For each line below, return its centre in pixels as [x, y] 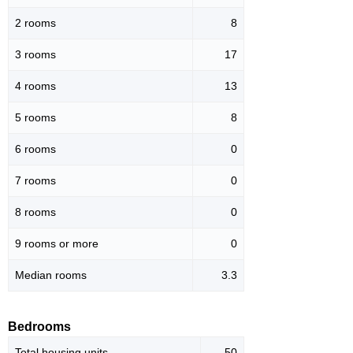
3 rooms [35, 55]
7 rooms [35, 181]
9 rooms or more [57, 244]
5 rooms [35, 118]
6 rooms [35, 149]
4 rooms [35, 86]
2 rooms [35, 23]
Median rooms [51, 275]
